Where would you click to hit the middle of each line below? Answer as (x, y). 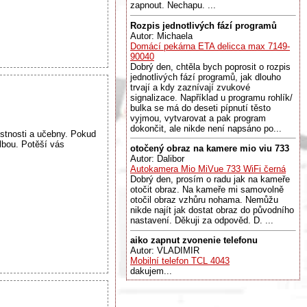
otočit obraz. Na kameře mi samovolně (207, 189)
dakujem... (151, 271)
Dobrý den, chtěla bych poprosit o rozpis (210, 66)
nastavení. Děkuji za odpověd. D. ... (202, 220)
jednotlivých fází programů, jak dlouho (206, 77)
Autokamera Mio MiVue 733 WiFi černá (208, 169)
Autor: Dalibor (157, 158)
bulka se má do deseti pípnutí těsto (200, 108)
